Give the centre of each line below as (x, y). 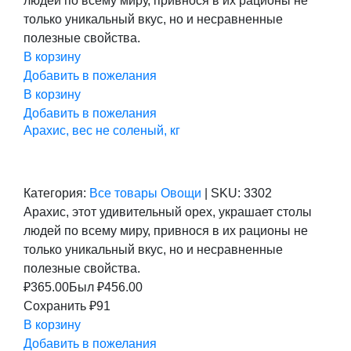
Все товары (125, 193)
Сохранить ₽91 (67, 306)
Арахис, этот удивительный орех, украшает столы (168, 212)
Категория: (55, 193)
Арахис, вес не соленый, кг (102, 130)
